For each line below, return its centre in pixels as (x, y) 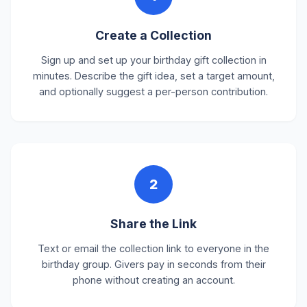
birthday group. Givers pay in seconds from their (153, 264)
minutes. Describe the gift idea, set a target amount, (153, 76)
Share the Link (153, 224)
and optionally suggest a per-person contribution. (153, 91)
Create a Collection (153, 35)
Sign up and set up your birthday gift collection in (153, 60)
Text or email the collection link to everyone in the (153, 248)
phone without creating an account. (153, 280)
